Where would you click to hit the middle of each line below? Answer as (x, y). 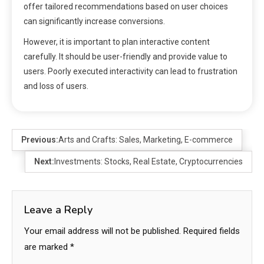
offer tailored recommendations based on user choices (126, 6)
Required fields (212, 231)
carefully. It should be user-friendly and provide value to (126, 56)
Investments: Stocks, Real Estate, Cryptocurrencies (148, 161)
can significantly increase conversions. (94, 21)
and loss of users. (56, 86)
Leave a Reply (58, 209)
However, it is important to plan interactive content (117, 42)
